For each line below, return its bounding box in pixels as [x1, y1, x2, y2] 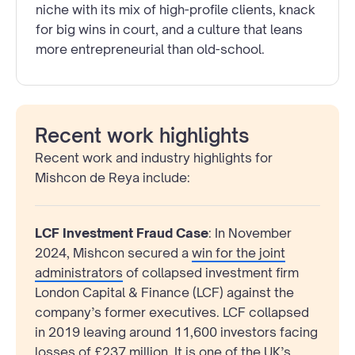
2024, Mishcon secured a [35, 244, 192, 261]
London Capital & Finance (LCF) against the [35, 284, 294, 300]
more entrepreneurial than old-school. [36, 40, 265, 57]
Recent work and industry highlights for [35, 149, 273, 166]
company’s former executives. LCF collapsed [35, 303, 309, 320]
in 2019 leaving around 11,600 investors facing [35, 323, 318, 340]
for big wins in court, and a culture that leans [36, 21, 303, 37]
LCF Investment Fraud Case [35, 224, 208, 241]
